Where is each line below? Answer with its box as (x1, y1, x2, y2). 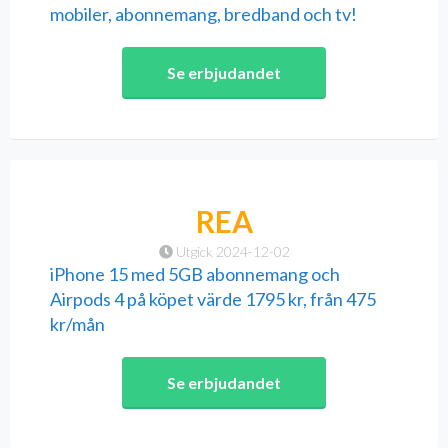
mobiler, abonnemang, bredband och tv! (50, 3, 357, 26)
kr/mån (50, 313, 105, 336)
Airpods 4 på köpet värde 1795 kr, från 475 (50, 288, 376, 311)
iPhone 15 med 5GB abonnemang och (50, 263, 340, 286)
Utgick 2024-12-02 (172, 243, 290, 261)
